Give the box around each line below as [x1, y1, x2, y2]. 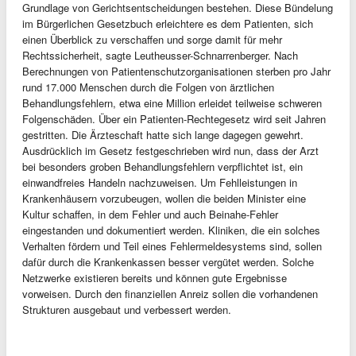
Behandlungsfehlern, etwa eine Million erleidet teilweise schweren [22, 95, 322, 110]
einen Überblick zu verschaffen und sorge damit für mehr [22, 32, 282, 47]
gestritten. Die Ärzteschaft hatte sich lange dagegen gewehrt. [22, 127, 304, 142]
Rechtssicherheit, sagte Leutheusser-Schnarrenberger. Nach [22, 48, 298, 63]
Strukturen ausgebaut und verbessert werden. [22, 302, 231, 317]
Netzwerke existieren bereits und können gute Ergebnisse [22, 270, 287, 285]
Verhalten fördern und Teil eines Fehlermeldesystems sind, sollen [22, 238, 322, 253]
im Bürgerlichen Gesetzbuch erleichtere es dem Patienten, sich [22, 16, 313, 31]
